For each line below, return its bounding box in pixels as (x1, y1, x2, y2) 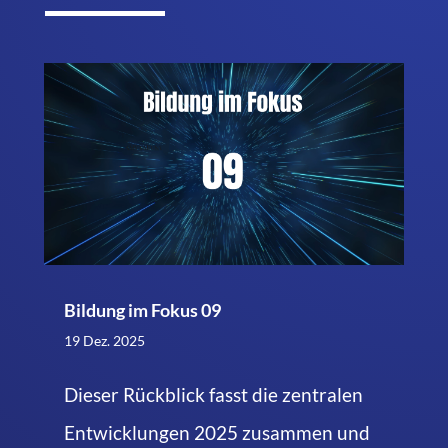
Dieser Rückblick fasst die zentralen (63, 383, 363, 407)
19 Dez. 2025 (63, 332, 145, 350)
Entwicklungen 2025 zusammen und (63, 421, 370, 445)
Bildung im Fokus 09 (63, 299, 221, 322)
